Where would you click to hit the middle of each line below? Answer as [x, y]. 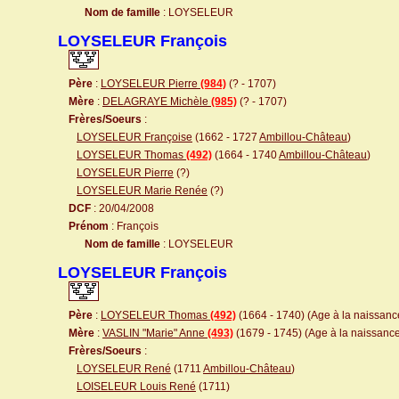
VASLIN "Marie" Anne [155, 333]
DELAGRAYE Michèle [157, 102]
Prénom [89, 226]
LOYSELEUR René [124, 369]
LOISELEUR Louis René [136, 387]
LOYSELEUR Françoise [134, 137]
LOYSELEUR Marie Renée [142, 191]
